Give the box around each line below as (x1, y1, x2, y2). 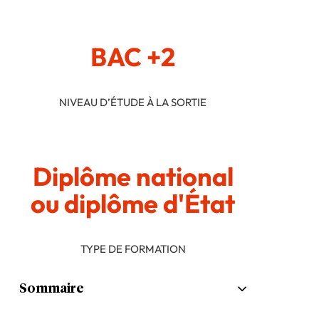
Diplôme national (32, 160, 234, 193)
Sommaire (19, 282, 84, 296)
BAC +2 (90, 41, 175, 73)
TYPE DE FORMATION (80, 242, 186, 256)
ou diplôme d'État (31, 187, 235, 220)
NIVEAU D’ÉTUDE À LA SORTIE (59, 95, 206, 110)
